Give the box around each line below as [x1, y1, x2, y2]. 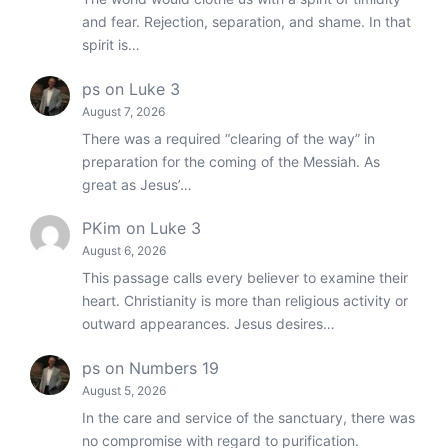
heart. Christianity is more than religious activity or [82, 292, 408, 310]
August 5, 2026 [82, 382, 166, 398]
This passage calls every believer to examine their [82, 269, 408, 287]
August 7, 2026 [82, 103, 165, 119]
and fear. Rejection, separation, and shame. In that [82, 13, 411, 31]
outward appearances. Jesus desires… [82, 315, 335, 333]
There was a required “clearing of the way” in [82, 129, 375, 147]
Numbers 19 [129, 357, 219, 378]
